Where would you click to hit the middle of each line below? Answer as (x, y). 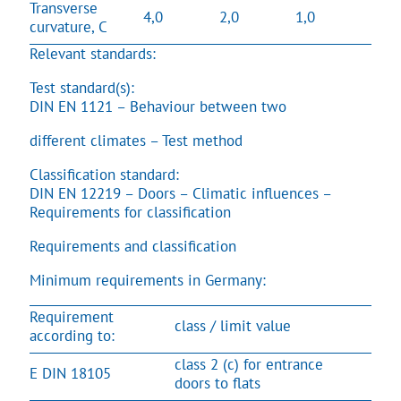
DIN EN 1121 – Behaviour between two (158, 106)
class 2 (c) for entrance (249, 364)
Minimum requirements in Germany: (148, 280)
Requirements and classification (133, 246)
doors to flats (218, 383)
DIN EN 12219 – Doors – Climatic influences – (180, 193)
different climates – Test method (136, 140)
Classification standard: (104, 174)
